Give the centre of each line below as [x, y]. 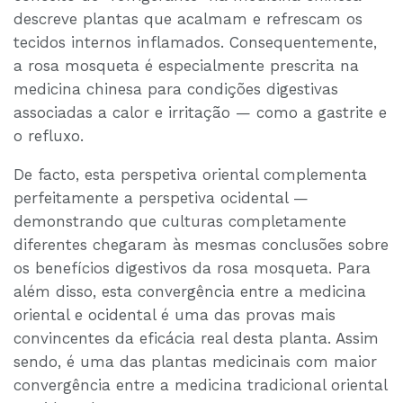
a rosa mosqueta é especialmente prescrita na [186, 66]
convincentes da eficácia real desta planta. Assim [196, 339]
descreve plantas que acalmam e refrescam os [188, 19]
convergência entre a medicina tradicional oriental [200, 385]
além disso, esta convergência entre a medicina [190, 292]
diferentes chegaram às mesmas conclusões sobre [201, 245]
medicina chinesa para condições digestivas [176, 90]
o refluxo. [49, 136]
